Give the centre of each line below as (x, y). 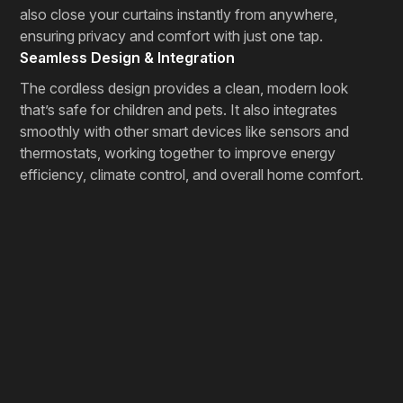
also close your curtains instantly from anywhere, (179, 14)
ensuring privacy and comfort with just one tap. (172, 36)
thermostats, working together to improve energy (178, 152)
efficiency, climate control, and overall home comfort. (192, 174)
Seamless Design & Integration (128, 57)
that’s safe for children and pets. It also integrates (179, 109)
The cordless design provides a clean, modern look (184, 88)
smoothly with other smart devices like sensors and (185, 131)
